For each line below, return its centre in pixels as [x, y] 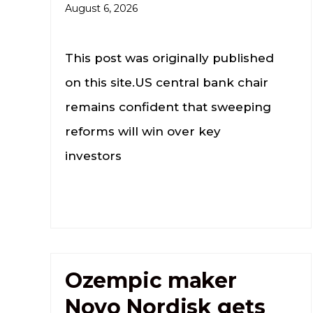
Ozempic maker [151, 280]
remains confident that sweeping [168, 107]
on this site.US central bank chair [166, 82]
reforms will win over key [143, 131]
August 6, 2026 [101, 8]
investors [93, 155]
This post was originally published [169, 58]
